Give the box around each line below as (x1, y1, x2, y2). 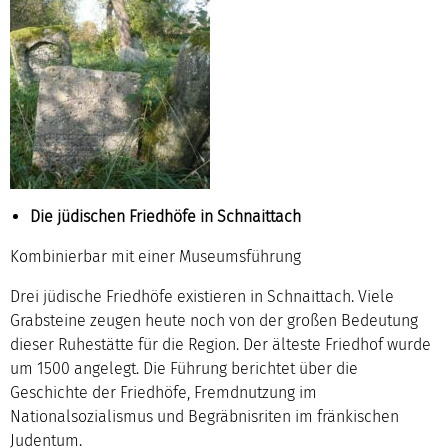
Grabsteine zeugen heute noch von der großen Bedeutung (10, 310, 418, 330)
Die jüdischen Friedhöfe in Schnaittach (30, 206, 301, 226)
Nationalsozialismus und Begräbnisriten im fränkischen (10, 406, 399, 426)
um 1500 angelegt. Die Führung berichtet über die (10, 358, 358, 378)
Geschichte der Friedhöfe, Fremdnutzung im (10, 382, 317, 402)
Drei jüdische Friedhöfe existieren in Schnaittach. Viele (10, 286, 394, 306)
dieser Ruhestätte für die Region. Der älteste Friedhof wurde (10, 334, 431, 354)
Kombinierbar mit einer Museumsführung (10, 246, 301, 266)
